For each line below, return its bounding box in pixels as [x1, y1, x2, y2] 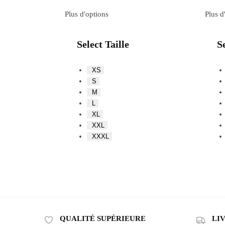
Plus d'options [64, 10, 108, 18]
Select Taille [77, 38, 130, 50]
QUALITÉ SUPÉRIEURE [60, 214, 146, 222]
